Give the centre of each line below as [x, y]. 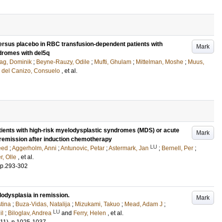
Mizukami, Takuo [97, 204]
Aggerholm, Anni [34, 148]
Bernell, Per [177, 148]
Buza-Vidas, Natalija [43, 204]
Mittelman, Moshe [160, 62]
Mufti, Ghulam [113, 62]
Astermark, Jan [129, 148]
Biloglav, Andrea [30, 213]
